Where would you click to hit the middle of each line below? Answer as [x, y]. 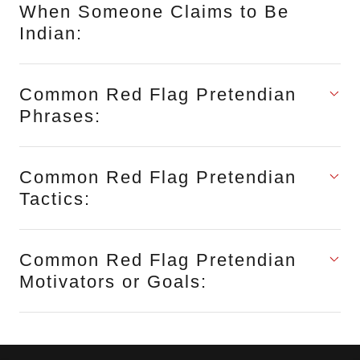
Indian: [51, 33]
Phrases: [60, 116]
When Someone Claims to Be [154, 12]
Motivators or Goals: [113, 282]
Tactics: [55, 199]
